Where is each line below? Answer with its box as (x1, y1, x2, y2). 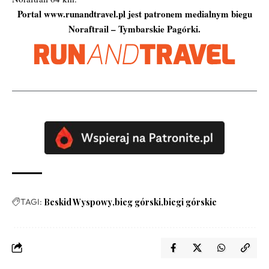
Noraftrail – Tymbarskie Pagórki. (68, 22, 201, 35)
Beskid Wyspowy (44, 196, 112, 208)
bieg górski (115, 196, 161, 208)
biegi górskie (163, 196, 217, 208)
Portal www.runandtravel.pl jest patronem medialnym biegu (17, 7, 252, 20)
